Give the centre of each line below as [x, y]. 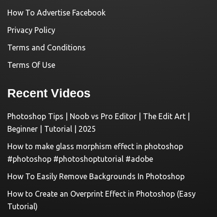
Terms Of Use [31, 65]
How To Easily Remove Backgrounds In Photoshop [96, 177]
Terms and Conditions [46, 48]
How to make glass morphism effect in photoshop [95, 147]
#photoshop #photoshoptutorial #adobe [80, 159]
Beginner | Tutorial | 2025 [52, 129]
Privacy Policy [31, 30]
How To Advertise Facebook [56, 13]
